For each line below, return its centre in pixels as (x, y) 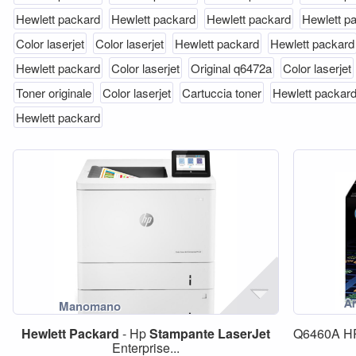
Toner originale (54, 93)
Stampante (182, 333)
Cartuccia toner (222, 93)
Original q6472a (231, 68)
